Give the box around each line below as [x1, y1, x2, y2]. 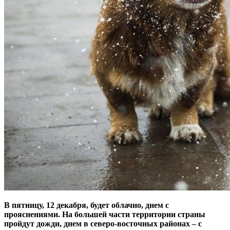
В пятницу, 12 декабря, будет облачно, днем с [4, 200, 169, 209]
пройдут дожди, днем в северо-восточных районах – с [4, 219, 202, 228]
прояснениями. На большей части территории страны [4, 209, 205, 219]
